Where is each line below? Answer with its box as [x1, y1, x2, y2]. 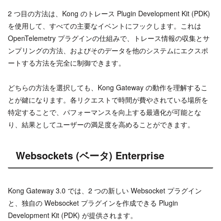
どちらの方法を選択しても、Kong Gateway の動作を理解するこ [8, 82, 208, 92]
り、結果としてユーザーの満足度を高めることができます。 [8, 119, 194, 129]
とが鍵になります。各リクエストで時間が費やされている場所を [8, 94, 208, 105]
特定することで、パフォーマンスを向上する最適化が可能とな [8, 107, 201, 117]
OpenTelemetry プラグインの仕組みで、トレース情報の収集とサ [8, 33, 210, 43]
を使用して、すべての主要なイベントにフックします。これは [8, 20, 201, 31]
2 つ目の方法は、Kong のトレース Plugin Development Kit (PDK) [8, 8, 210, 18]
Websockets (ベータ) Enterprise [16, 147, 164, 162]
